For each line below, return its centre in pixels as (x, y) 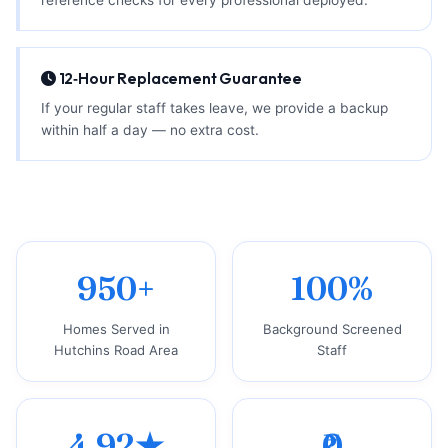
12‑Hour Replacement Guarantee (179, 79)
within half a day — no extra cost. (149, 129)
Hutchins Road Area (116, 349)
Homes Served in (116, 328)
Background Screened (332, 328)
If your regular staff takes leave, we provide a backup (214, 107)
